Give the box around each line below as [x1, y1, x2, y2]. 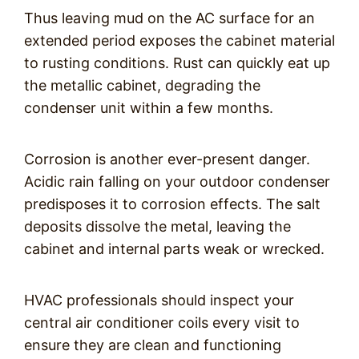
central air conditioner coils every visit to [24, 314, 300, 332]
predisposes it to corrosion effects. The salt [24, 196, 321, 213]
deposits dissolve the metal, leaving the [24, 218, 291, 236]
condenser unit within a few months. [24, 99, 277, 117]
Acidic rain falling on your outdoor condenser [24, 173, 330, 191]
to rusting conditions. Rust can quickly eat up [24, 54, 330, 72]
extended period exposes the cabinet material [24, 32, 335, 50]
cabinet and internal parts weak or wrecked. [24, 240, 329, 258]
